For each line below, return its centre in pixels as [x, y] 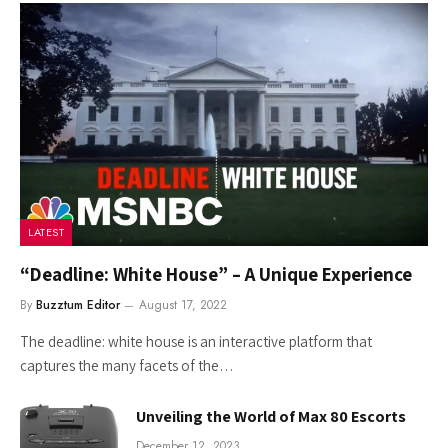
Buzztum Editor [78, 305]
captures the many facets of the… [127, 366]
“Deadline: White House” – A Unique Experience [216, 274]
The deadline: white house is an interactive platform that [196, 342]
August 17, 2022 [183, 305]
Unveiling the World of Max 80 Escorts [271, 417]
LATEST [46, 232]
